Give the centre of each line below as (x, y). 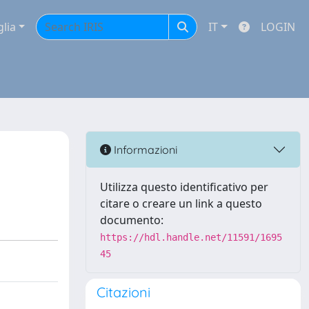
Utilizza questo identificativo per (184, 187)
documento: (132, 220)
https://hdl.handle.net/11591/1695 (191, 237)
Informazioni (144, 149)
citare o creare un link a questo (181, 203)
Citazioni (123, 292)
